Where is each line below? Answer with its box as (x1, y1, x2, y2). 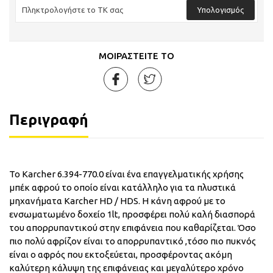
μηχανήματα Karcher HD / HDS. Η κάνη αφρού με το (9, 195, 225, 206)
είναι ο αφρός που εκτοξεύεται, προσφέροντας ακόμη (9, 249, 232, 260)
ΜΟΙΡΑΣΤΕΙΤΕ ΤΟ (99, 51, 174, 61)
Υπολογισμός (197, 5, 244, 14)
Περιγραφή (9, 112, 88, 128)
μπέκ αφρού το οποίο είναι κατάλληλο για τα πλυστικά (9, 182, 236, 193)
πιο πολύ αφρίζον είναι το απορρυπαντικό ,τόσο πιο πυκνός (9, 235, 256, 246)
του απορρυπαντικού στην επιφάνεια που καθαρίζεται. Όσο (9, 222, 256, 233)
